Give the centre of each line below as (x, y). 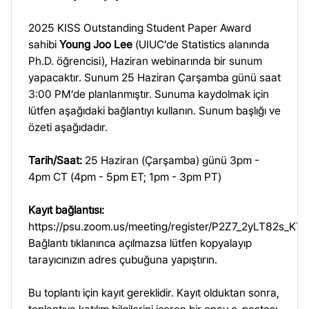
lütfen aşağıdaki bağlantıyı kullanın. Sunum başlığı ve (154, 111)
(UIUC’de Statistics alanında (201, 44)
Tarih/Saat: (55, 160)
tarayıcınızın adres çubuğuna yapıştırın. (123, 260)
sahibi (44, 44)
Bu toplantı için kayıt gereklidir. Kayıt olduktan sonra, (154, 293)
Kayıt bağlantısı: (66, 210)
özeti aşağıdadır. (68, 127)
